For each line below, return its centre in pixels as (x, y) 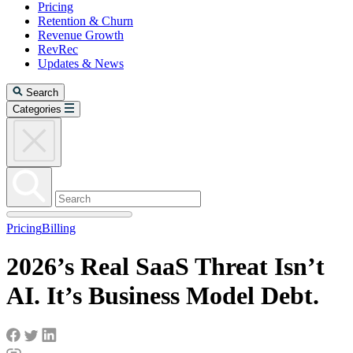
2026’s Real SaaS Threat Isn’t (165, 267)
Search (42, 93)
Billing (59, 228)
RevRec (58, 49)
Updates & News (81, 63)
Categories (37, 109)
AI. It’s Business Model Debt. (163, 296)
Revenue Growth (81, 35)
